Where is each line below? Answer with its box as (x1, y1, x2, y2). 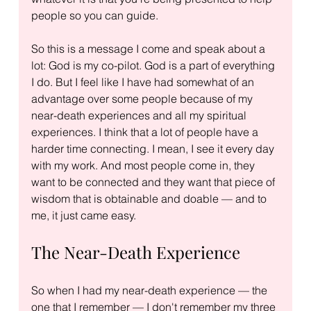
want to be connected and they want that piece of (31, 174, 278, 189)
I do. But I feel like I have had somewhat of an (31, 74, 257, 89)
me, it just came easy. (31, 208, 136, 222)
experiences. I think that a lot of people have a (31, 124, 261, 139)
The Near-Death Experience (31, 240, 240, 263)
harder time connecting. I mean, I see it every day (31, 141, 277, 155)
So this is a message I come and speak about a (31, 41, 268, 56)
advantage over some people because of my (31, 91, 255, 106)
